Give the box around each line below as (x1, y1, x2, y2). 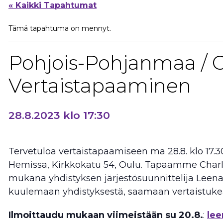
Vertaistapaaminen (8, 73, 191, 98)
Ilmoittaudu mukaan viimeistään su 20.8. (8, 209, 203, 221)
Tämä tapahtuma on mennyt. (8, 23, 111, 33)
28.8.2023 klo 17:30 (8, 109, 110, 121)
